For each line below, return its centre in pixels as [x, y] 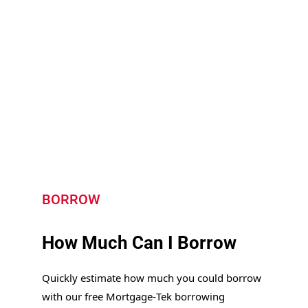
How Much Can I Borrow [139, 243]
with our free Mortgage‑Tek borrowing [133, 296]
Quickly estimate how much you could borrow [151, 278]
